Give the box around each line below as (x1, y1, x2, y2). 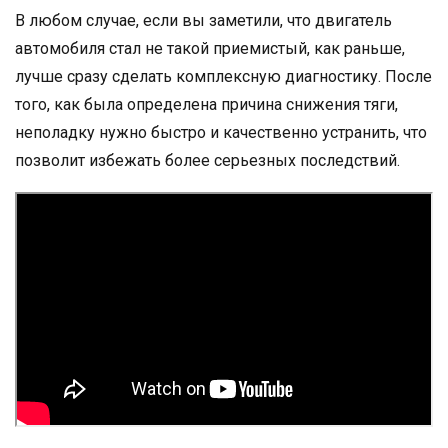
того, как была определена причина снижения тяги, (15, 94, 398, 114)
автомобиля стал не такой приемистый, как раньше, (15, 38, 405, 58)
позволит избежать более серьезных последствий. (15, 150, 400, 170)
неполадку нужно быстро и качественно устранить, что (15, 122, 427, 142)
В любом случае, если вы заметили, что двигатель (15, 10, 392, 30)
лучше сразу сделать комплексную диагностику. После (15, 66, 432, 86)
